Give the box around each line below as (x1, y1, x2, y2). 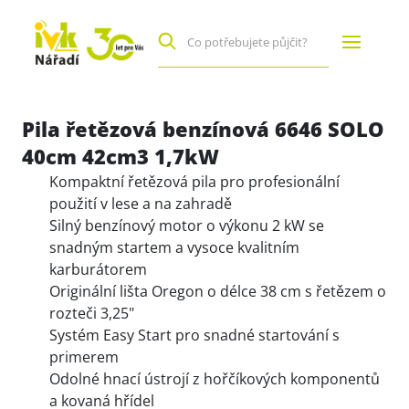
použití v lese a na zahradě (49, 193, 233, 214)
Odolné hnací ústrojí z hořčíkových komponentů (49, 368, 381, 389)
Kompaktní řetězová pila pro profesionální (49, 171, 341, 192)
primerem (49, 346, 120, 367)
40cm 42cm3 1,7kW (22, 142, 220, 170)
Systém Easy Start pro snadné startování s (49, 324, 341, 345)
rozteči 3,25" (49, 302, 135, 323)
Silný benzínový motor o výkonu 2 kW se (49, 215, 325, 236)
